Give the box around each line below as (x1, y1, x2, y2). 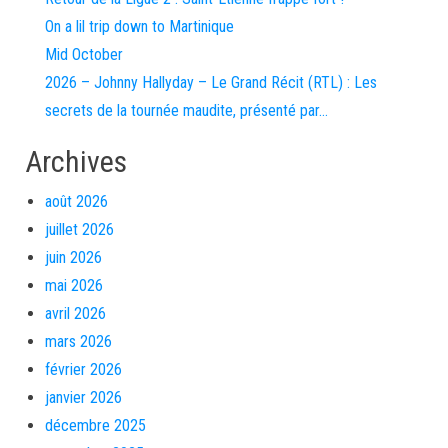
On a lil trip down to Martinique (45, 17, 234, 36)
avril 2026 (45, 304, 106, 323)
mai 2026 (45, 276, 103, 295)
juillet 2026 (45, 220, 114, 239)
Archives (25, 144, 127, 179)
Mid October (45, 45, 123, 64)
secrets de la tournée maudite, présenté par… (45, 101, 328, 120)
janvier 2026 (45, 388, 122, 407)
